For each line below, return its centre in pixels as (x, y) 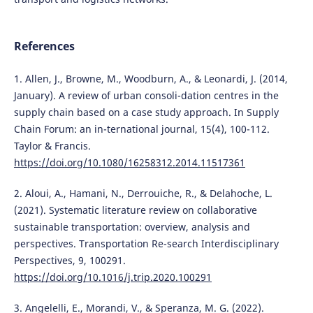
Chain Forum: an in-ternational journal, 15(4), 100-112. (141, 129)
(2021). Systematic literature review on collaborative (135, 210)
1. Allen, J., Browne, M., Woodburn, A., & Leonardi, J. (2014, (151, 79)
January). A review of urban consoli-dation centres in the (146, 96)
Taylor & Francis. (52, 146)
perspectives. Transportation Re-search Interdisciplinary (146, 244)
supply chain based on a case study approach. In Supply (146, 112)
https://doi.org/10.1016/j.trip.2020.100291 (112, 277)
